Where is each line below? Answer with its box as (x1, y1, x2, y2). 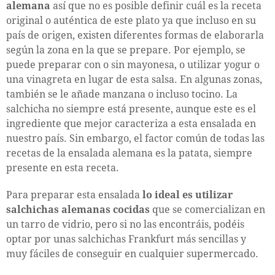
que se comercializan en (150, 203, 265, 215)
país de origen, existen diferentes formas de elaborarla (6, 29, 264, 41)
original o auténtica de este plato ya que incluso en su (6, 14, 256, 26)
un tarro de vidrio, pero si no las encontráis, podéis (6, 218, 244, 230)
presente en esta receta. (6, 161, 119, 174)
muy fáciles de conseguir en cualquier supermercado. (6, 247, 258, 260)
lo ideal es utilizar (142, 188, 233, 201)
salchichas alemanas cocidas (6, 203, 150, 215)
